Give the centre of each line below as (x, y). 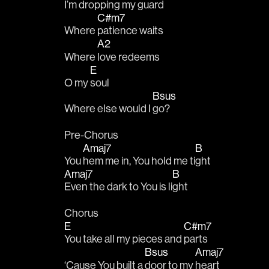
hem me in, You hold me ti (139, 161)
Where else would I (108, 109)
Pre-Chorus (91, 134)
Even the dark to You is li (118, 187)
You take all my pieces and (124, 239)
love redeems (128, 56)
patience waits (130, 31)
